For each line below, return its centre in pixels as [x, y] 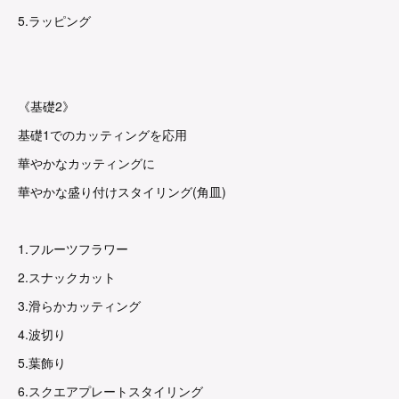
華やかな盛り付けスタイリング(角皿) [122, 191]
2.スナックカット [67, 277]
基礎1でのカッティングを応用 [102, 134]
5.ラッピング [54, 20]
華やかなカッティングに [86, 163]
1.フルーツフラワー [73, 248]
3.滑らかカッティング [79, 305]
